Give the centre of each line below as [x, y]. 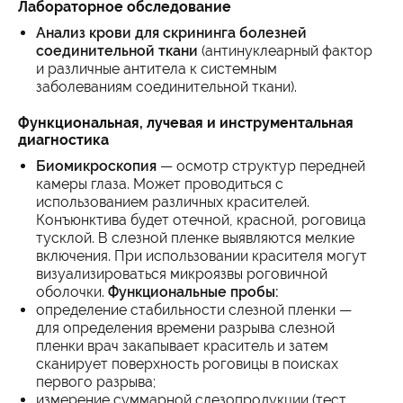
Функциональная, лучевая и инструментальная [186, 123]
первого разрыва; [96, 382]
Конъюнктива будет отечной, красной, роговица [201, 220]
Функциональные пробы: [193, 292]
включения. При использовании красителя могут [201, 256]
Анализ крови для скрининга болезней [171, 33]
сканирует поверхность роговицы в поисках [187, 364]
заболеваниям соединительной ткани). [166, 87]
